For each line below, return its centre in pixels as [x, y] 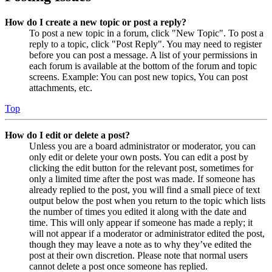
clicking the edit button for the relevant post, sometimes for [141, 168]
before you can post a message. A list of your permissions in [143, 55]
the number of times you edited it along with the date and [138, 211]
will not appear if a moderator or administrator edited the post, [147, 233]
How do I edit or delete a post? [67, 135]
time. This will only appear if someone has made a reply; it [141, 222]
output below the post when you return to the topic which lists [147, 200]
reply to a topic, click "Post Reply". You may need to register [145, 44]
